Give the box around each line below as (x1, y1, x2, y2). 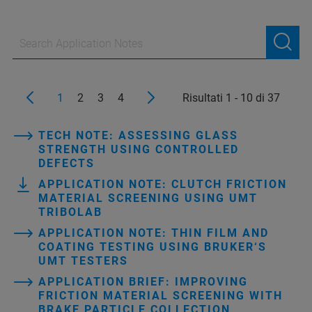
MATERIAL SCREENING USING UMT (38, 191, 258, 205)
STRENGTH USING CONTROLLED (38, 142, 239, 156)
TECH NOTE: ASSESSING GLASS (38, 128, 238, 142)
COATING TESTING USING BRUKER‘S (38, 240, 267, 253)
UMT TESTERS (38, 253, 128, 267)
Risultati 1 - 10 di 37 (182, 91, 280, 104)
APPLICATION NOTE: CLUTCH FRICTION (38, 177, 287, 191)
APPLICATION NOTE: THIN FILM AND (38, 226, 269, 240)
